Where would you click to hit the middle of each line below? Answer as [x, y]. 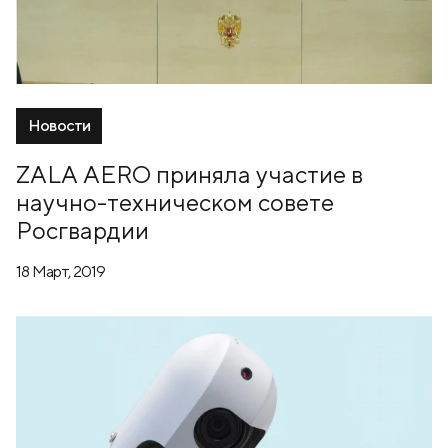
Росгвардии [82, 230]
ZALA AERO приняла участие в [189, 174]
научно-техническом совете [175, 202]
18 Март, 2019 [61, 272]
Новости [59, 126]
